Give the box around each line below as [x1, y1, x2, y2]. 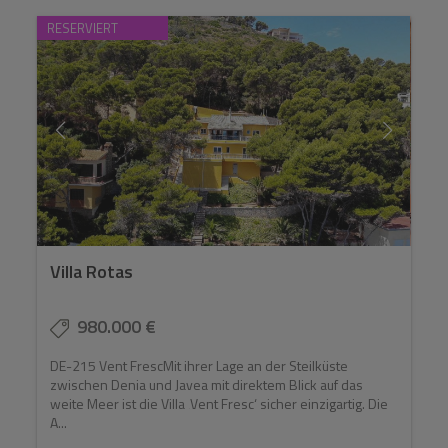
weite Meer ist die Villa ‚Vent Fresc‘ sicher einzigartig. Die [50, 393, 389, 415]
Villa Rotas [50, 258, 134, 286]
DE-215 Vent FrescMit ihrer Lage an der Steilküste [50, 355, 349, 377]
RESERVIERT [47, 17, 119, 38]
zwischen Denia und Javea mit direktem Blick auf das [50, 374, 364, 396]
